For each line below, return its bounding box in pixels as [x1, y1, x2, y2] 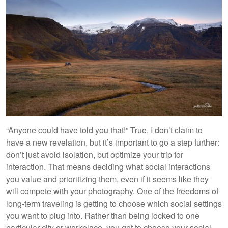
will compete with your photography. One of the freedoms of [6, 185, 218, 197]
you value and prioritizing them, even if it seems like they [6, 173, 209, 185]
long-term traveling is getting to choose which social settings [6, 197, 222, 209]
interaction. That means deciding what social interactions [6, 160, 210, 173]
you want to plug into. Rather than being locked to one [6, 209, 199, 221]
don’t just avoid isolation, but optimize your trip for [6, 148, 183, 160]
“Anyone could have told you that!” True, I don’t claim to [6, 124, 203, 136]
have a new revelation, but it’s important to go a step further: [6, 136, 219, 148]
